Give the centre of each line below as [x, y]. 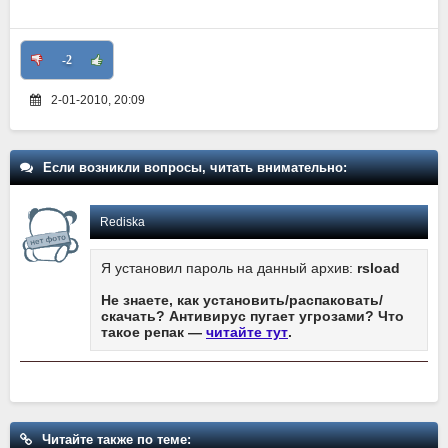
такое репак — [153, 331]
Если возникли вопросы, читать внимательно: [195, 167]
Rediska [122, 221]
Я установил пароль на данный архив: [229, 267]
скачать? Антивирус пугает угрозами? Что [252, 315]
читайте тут [247, 331]
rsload [378, 267]
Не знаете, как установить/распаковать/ [242, 299]
